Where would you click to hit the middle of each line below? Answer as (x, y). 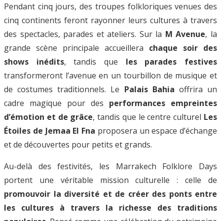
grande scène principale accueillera (76, 48)
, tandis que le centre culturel (148, 117)
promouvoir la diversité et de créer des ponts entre (110, 194)
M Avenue (185, 34)
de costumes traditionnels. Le (64, 89)
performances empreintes (163, 103)
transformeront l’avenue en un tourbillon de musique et (110, 75)
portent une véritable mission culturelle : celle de (110, 180)
